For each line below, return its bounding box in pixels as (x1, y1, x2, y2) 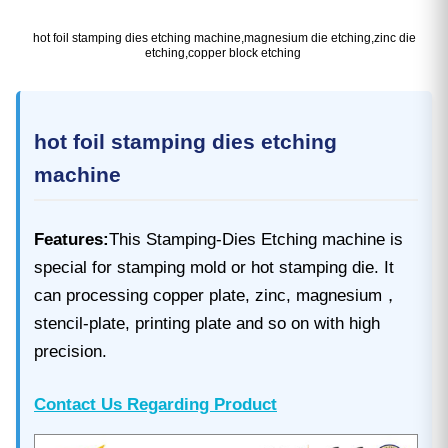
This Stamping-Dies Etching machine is (109, 229, 403, 249)
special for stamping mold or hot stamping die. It (34, 257, 394, 277)
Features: (34, 229, 109, 249)
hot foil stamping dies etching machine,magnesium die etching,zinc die (32, 30, 416, 45)
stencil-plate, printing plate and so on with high (34, 313, 380, 333)
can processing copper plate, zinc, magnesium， (34, 285, 399, 305)
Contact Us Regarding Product (34, 394, 277, 414)
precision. (34, 341, 107, 361)
